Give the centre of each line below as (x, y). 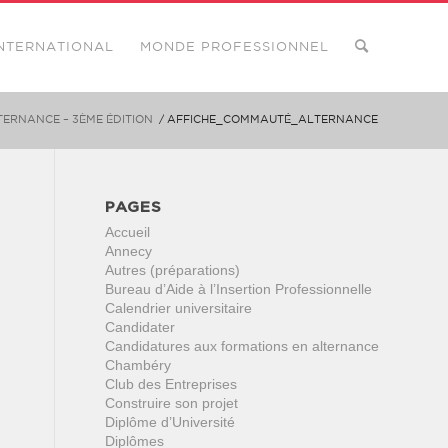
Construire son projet (172, 403)
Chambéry (138, 365)
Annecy (129, 251)
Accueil (128, 232)
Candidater (140, 327)
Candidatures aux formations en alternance (242, 346)
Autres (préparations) (173, 270)
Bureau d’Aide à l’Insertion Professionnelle (239, 289)
